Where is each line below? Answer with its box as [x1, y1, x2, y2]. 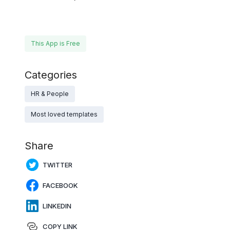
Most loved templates [31, 110, 98, 119]
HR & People [31, 90, 69, 98]
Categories [25, 69, 77, 82]
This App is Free [31, 40, 80, 48]
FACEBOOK [43, 181, 78, 190]
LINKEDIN [43, 202, 71, 210]
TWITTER [43, 161, 72, 169]
